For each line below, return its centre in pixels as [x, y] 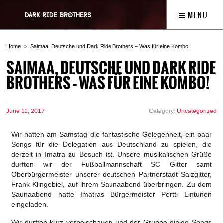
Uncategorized [197, 111]
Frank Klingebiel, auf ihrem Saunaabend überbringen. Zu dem [111, 184]
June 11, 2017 [26, 111]
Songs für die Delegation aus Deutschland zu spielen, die [111, 144]
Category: [163, 111]
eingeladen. [30, 204]
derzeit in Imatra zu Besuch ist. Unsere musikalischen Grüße [111, 154]
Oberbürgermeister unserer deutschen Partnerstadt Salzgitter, [111, 174]
